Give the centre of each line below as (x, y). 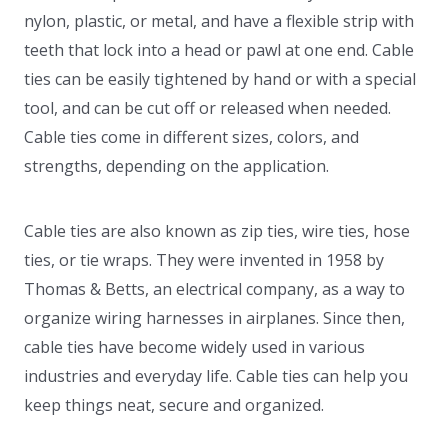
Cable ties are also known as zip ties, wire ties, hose (217, 231)
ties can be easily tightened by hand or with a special (220, 79)
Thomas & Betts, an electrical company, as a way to (214, 289)
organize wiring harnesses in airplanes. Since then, (214, 318)
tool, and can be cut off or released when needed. (207, 108)
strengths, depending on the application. (176, 166)
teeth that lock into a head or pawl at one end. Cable (219, 50)
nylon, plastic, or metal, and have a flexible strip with (219, 21)
